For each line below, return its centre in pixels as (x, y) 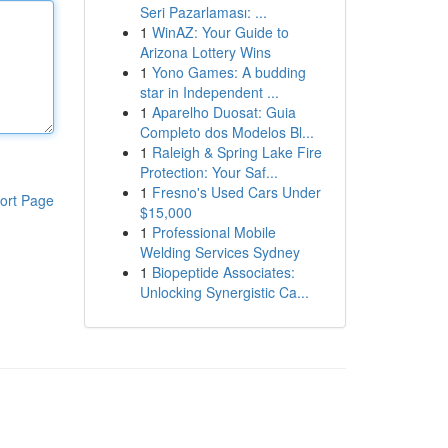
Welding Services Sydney (219, 252)
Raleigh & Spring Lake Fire (236, 152)
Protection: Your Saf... (208, 172)
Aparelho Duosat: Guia (223, 112)
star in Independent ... (209, 92)
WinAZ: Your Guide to (220, 32)
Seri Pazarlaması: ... (203, 12)
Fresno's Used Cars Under (236, 192)
